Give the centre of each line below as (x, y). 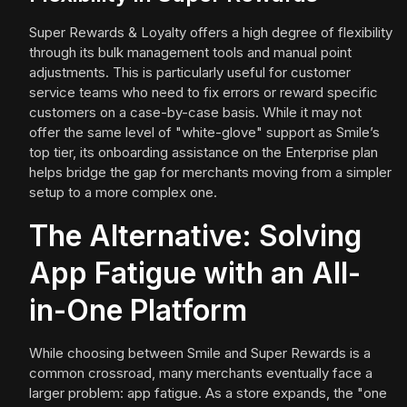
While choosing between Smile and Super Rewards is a (200, 353)
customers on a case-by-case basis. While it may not (195, 113)
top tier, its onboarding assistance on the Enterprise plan (203, 153)
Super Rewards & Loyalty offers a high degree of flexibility (211, 33)
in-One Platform (138, 311)
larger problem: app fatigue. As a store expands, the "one (208, 393)
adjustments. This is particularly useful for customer (190, 73)
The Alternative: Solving (195, 236)
